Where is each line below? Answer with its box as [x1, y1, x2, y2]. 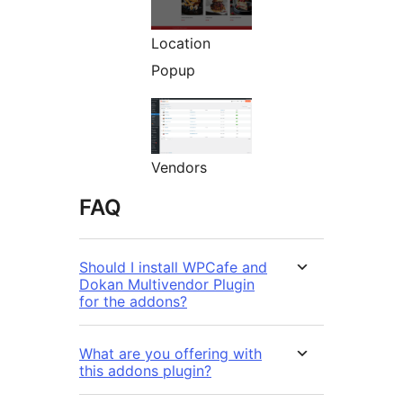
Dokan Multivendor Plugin [79, 275, 255, 294]
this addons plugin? [79, 362, 211, 381]
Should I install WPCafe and [79, 258, 267, 277]
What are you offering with [79, 345, 262, 363]
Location [151, 34, 210, 53]
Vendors [151, 158, 207, 177]
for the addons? [79, 292, 187, 311]
